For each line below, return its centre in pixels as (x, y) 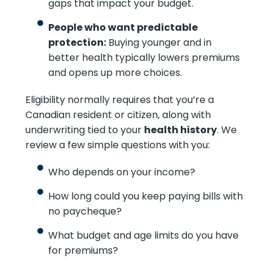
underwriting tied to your (85, 130)
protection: (77, 42)
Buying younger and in (159, 42)
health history (181, 130)
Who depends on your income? (121, 172)
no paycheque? (85, 211)
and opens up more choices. (115, 72)
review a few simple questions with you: (118, 145)
